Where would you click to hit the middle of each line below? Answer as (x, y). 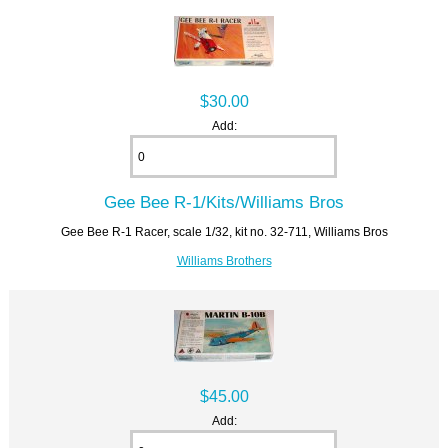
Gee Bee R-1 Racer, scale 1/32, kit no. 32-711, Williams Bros (224, 232)
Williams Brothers (224, 261)
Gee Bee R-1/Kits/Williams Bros (224, 202)
